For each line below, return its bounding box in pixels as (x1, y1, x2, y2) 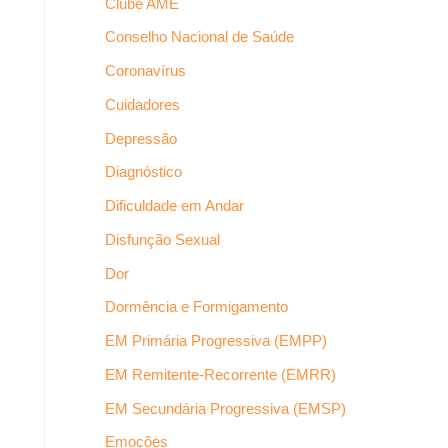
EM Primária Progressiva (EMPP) (104, 332, 327, 349)
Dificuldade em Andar (104, 197, 244, 214)
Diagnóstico (104, 163, 182, 181)
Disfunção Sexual (104, 230, 220, 248)
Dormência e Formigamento (104, 298, 288, 316)
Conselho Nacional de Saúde (104, 28, 294, 46)
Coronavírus (104, 62, 186, 79)
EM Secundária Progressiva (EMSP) (104, 399, 346, 417)
